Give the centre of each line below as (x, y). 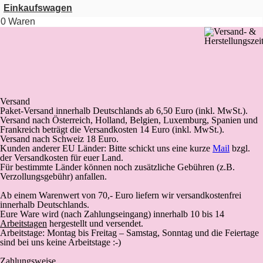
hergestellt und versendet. (95, 223)
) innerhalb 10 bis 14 (186, 214)
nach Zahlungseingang (106, 214)
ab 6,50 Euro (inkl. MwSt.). (196, 111)
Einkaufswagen (38, 8)
